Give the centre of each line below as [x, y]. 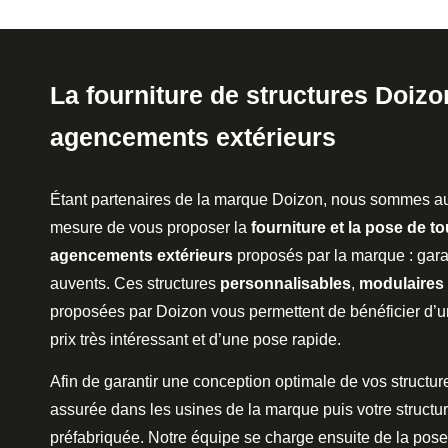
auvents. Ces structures [135, 283]
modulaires [401, 283]
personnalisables [285, 283]
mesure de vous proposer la [150, 227]
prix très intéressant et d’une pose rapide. [197, 339]
